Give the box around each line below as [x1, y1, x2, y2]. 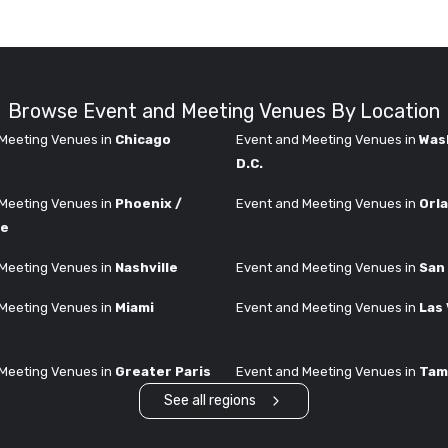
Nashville [115, 259, 178, 275]
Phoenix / [115, 195, 182, 211]
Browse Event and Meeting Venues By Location [8, 98, 440, 123]
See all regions [164, 392, 256, 410]
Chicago [115, 131, 171, 147]
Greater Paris [115, 363, 211, 379]
